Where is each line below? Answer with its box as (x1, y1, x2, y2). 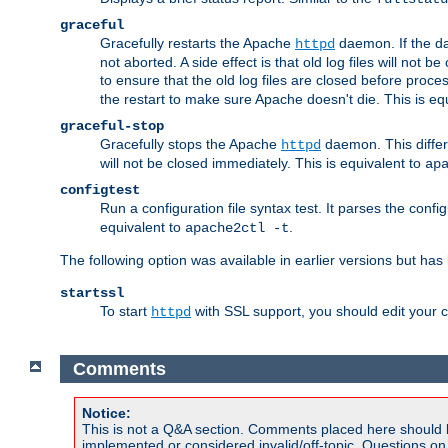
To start (100, 303, 151, 320)
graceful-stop (60, 118, 164, 135)
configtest (60, 182, 140, 199)
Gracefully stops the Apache (100, 136, 281, 153)
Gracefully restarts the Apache (100, 35, 295, 52)
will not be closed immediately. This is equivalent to (100, 155, 425, 172)
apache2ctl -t (185, 220, 289, 237)
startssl (60, 285, 124, 302)
